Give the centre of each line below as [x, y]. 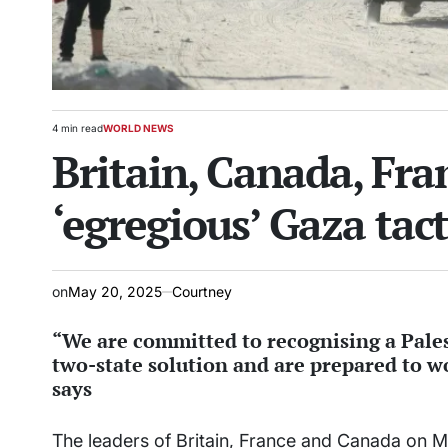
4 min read [77, 128]
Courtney [202, 291]
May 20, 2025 [115, 291]
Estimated [74, 134]
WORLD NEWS [138, 128]
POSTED [122, 134]
